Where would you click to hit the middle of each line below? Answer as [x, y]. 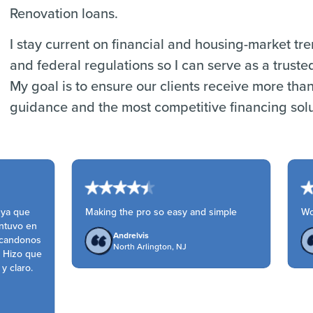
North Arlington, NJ [145, 246]
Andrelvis [126, 235]
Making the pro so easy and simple [156, 212]
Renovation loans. [64, 13]
